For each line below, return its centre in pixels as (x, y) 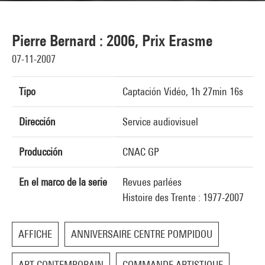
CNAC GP (141, 152)
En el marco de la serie (63, 182)
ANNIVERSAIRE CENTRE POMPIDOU (142, 234)
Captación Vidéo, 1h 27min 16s (183, 91)
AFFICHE (35, 234)
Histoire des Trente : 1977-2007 (183, 197)
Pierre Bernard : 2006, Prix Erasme (112, 41)
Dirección (37, 122)
